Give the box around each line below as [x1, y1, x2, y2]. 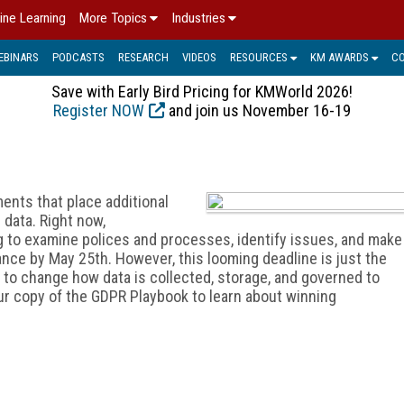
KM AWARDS [310, 50, 369, 64]
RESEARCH [118, 50, 169, 64]
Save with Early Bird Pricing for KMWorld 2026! [51, 81, 353, 101]
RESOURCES [230, 50, 288, 64]
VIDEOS [182, 50, 216, 64]
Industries [171, 10, 225, 26]
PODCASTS [52, 50, 105, 64]
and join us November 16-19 [165, 100, 351, 120]
